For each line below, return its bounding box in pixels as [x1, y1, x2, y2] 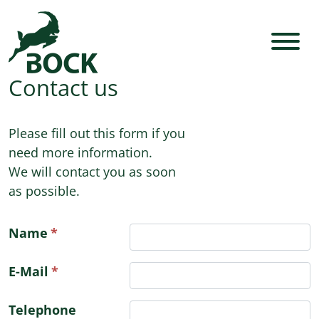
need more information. [9, 144, 152, 161]
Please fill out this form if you [9, 125, 185, 142]
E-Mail [9, 263, 48, 280]
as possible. [9, 182, 80, 199]
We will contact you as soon [9, 163, 176, 180]
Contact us [9, 73, 118, 103]
